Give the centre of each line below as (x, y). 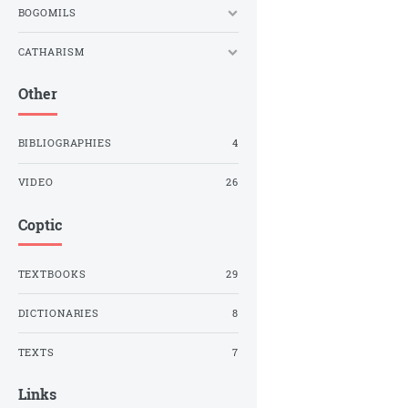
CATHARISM (51, 51)
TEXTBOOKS (52, 274)
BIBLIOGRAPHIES (65, 143)
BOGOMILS (47, 12)
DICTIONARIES (59, 313)
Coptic (40, 224)
